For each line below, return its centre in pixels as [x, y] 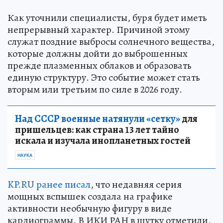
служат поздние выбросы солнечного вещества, [111, 41]
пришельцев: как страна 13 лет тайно [97, 129]
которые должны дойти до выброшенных [98, 53]
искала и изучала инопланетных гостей [103, 140]
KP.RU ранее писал [49, 184]
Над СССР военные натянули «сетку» [98, 118]
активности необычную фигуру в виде [90, 208]
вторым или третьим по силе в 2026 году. [95, 89]
